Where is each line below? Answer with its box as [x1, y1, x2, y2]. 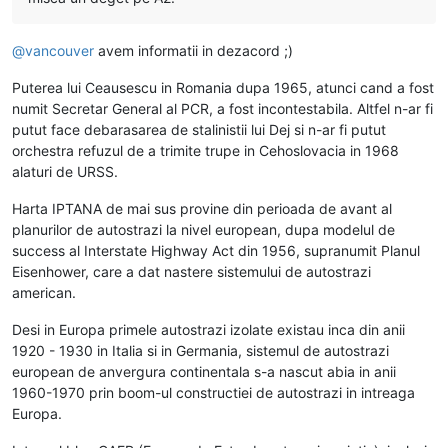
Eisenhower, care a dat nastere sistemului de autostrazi [12, 262, 371, 280]
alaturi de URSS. [12, 162, 118, 180]
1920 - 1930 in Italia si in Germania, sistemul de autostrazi [12, 341, 389, 359]
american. [12, 283, 76, 301]
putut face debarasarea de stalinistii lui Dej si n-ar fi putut [12, 120, 386, 138]
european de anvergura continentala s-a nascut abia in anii [12, 362, 396, 380]
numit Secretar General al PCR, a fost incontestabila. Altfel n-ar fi [12, 99, 433, 117]
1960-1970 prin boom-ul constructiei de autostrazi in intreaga [12, 383, 415, 401]
